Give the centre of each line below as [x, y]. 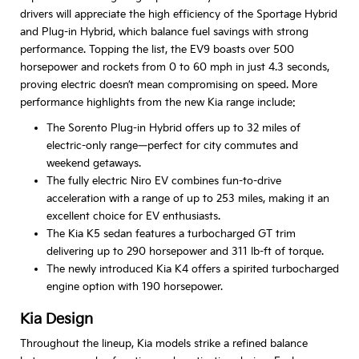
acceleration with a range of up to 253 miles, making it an [188, 198]
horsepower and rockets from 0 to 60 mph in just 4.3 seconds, [175, 67]
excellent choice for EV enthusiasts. [133, 216]
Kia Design [56, 319]
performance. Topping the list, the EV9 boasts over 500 [157, 49]
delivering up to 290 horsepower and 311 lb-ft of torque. [185, 251]
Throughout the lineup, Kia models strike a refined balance [164, 343]
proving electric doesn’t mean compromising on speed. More [169, 85]
